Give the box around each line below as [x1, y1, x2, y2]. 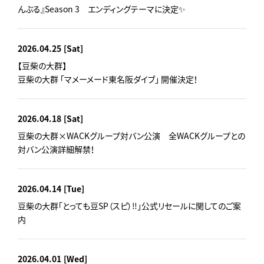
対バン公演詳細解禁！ [18, 143, 95, 155]
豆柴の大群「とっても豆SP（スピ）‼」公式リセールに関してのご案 [18, 199, 241, 212]
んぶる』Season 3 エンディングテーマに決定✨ [18, 2, 186, 15]
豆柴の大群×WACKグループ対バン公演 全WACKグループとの [18, 129, 245, 141]
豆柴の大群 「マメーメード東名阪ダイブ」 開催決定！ [18, 72, 198, 85]
